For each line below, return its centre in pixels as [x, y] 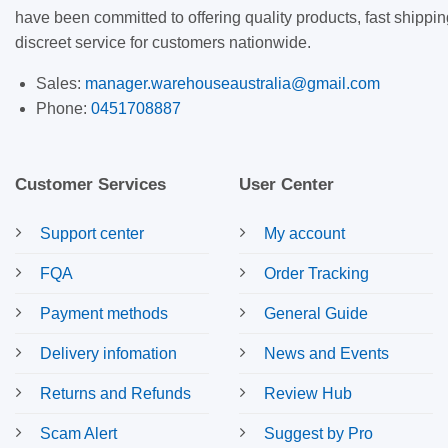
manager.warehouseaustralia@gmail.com [232, 84]
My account [304, 233]
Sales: [60, 84]
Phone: [63, 109]
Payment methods [104, 313]
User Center [286, 184]
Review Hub [308, 393]
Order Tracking [316, 273]
